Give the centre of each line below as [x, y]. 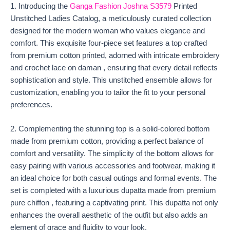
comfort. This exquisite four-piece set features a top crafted [109, 43]
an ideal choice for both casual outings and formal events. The [113, 178]
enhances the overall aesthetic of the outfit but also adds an [109, 215]
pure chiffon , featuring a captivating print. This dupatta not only [114, 203]
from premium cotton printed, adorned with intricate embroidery [115, 55]
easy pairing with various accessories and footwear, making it [113, 166]
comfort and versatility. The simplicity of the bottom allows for [112, 154]
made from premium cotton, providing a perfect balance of [107, 141]
